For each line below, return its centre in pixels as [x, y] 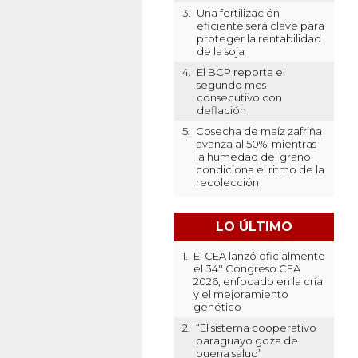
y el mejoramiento [241, 294]
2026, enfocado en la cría [258, 281]
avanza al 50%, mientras [256, 144]
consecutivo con [239, 97]
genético [217, 307]
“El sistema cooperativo [256, 328]
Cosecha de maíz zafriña [259, 131]
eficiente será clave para [260, 26]
